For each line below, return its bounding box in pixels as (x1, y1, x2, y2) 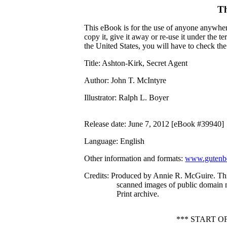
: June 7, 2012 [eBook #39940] (124, 120, 224, 128)
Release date (84, 120, 125, 128)
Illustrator (84, 93, 115, 102)
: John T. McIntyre (107, 76, 167, 85)
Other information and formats (84, 154, 181, 163)
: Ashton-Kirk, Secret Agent (98, 59, 188, 67)
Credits (84, 171, 107, 180)
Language (84, 137, 117, 145)
